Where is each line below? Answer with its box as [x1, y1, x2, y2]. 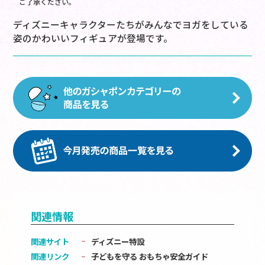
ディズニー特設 [91, 235, 145, 247]
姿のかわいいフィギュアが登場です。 [13, 31, 173, 46]
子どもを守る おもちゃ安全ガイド [91, 250, 209, 263]
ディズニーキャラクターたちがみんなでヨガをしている [13, 18, 249, 32]
